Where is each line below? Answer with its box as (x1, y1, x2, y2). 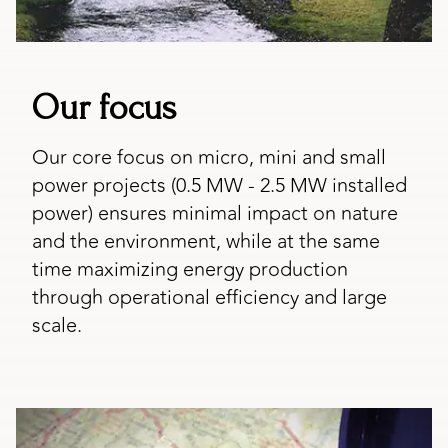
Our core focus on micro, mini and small (32, 142, 386, 174)
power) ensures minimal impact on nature (32, 198, 398, 230)
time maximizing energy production (32, 254, 348, 286)
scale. (32, 310, 82, 342)
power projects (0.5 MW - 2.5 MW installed (32, 170, 407, 202)
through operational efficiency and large (32, 282, 387, 314)
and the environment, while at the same (32, 226, 380, 258)
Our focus (32, 88, 176, 129)
